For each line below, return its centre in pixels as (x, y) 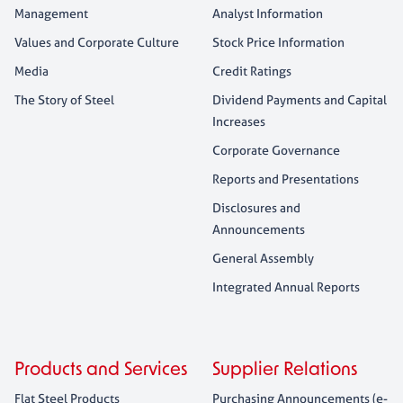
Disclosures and (256, 207)
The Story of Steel (64, 99)
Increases (239, 121)
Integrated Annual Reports (286, 287)
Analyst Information (268, 13)
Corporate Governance (276, 150)
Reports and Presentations (286, 179)
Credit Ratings (252, 71)
